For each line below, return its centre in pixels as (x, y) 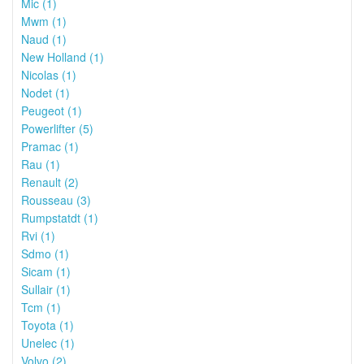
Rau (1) (41, 164)
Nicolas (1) (49, 75)
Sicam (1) (46, 271)
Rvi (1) (38, 236)
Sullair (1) (46, 289)
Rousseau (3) (56, 200)
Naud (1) (44, 39)
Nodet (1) (45, 93)
